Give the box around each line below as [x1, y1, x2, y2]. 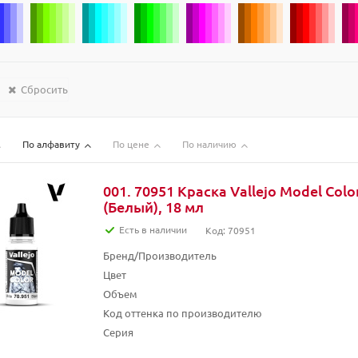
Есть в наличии [119, 223, 187, 236]
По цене [113, 137, 149, 150]
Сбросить [21, 82, 68, 96]
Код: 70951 [205, 224, 256, 237]
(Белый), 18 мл [103, 197, 204, 216]
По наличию [182, 137, 237, 150]
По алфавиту [22, 137, 80, 150]
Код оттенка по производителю [103, 306, 262, 320]
